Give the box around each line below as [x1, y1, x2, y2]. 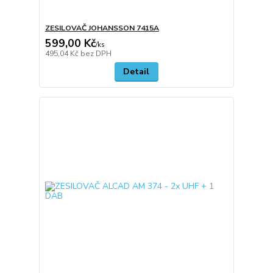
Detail [123, 65, 150, 77]
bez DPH [80, 48, 112, 58]
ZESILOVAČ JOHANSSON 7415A [44, 23, 159, 33]
